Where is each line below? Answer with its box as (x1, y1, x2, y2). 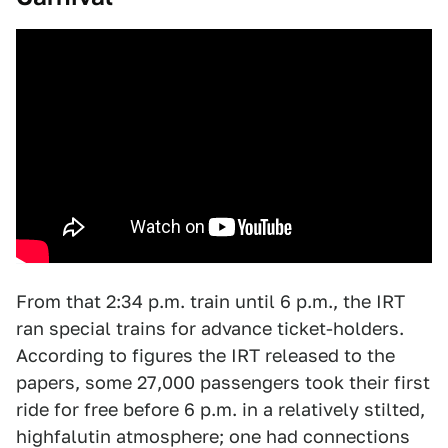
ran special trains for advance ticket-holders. (16, 318, 404, 340)
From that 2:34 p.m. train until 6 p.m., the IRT (16, 291, 405, 313)
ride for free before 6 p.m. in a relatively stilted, (16, 399, 425, 421)
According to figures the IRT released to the (16, 345, 395, 367)
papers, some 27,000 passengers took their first (16, 372, 430, 394)
